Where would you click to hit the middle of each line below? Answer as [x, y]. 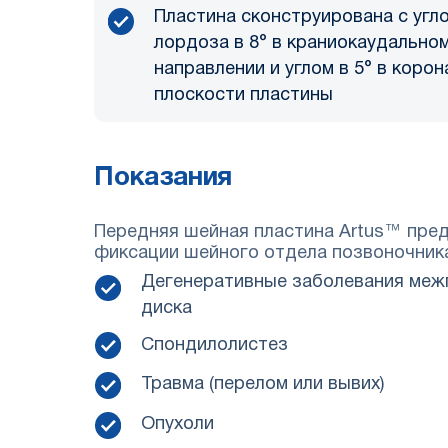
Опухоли [177, 425]
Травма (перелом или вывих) [262, 385]
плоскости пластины [244, 96]
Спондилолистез [214, 345]
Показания [163, 178]
